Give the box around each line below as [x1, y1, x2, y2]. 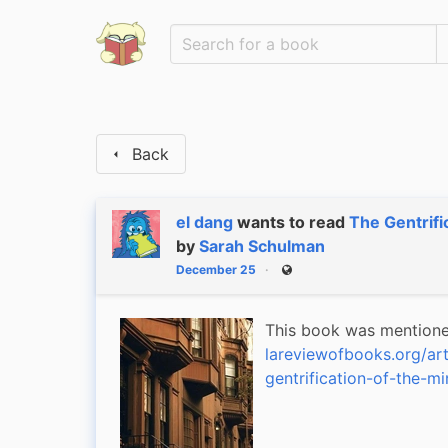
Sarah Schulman [199, 236, 325, 256]
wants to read [237, 212, 349, 232]
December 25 [176, 262, 256, 277]
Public [286, 269, 317, 282]
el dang [176, 212, 233, 232]
